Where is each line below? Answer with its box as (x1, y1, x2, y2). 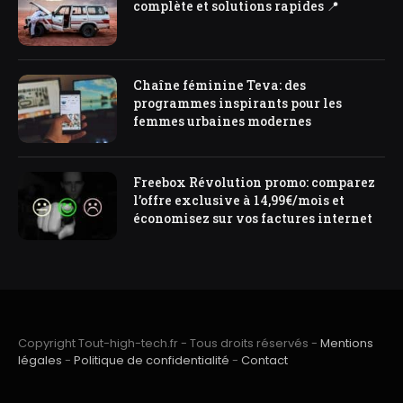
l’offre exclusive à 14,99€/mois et (133, 192, 345, 210)
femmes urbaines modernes (133, 112, 311, 130)
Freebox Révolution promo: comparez (133, 174, 375, 192)
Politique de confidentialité (74, 352, 229, 370)
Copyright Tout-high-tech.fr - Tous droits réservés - (18, 335, 320, 353)
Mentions (320, 335, 373, 353)
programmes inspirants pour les (133, 94, 342, 112)
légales (18, 352, 62, 370)
